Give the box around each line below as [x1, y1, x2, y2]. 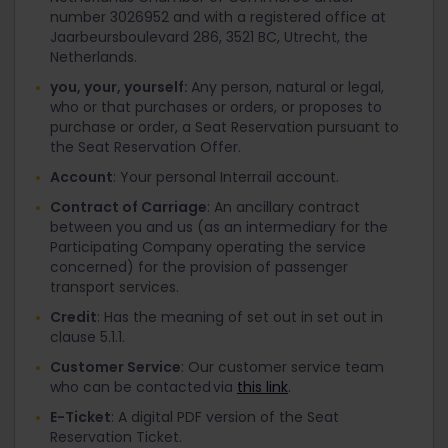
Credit [50, 307, 97, 328]
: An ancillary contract [207, 197, 360, 218]
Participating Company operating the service [50, 237, 366, 258]
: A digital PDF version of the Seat [111, 407, 339, 428]
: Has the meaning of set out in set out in [97, 307, 383, 328]
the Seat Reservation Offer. [50, 137, 241, 158]
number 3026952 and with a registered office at [50, 7, 386, 28]
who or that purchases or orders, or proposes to [50, 97, 382, 118]
